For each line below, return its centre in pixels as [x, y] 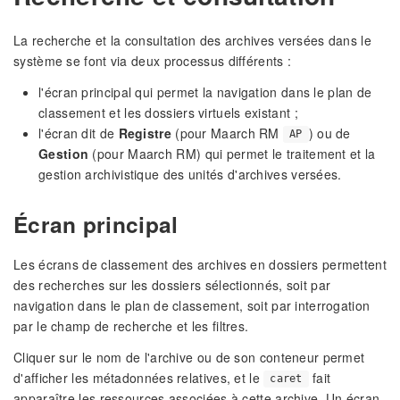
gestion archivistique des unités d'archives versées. [190, 174]
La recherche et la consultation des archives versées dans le [192, 40]
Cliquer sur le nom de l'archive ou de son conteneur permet [189, 357]
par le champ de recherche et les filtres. [131, 325]
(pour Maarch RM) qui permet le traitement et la [232, 153]
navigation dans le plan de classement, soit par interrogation [192, 305]
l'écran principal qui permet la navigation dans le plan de [205, 92]
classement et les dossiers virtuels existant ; [168, 112]
